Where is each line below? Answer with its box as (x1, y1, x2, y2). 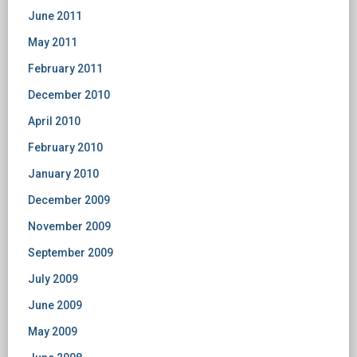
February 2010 (28, 141, 103, 154)
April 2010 (28, 115, 80, 127)
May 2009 (28, 325, 77, 338)
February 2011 (28, 62, 103, 75)
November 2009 (28, 220, 111, 233)
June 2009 (28, 299, 82, 312)
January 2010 (28, 167, 99, 180)
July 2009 (28, 273, 78, 285)
